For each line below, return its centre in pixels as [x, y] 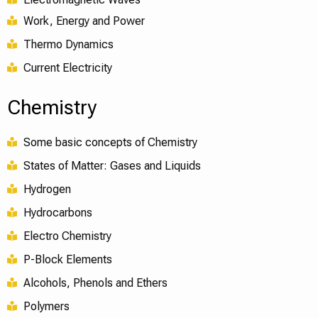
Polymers [46, 306]
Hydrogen [47, 189]
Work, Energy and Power [84, 21]
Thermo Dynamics [68, 44]
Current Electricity [67, 67]
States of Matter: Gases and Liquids [112, 165]
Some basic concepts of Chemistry [110, 142]
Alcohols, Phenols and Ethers [95, 283]
